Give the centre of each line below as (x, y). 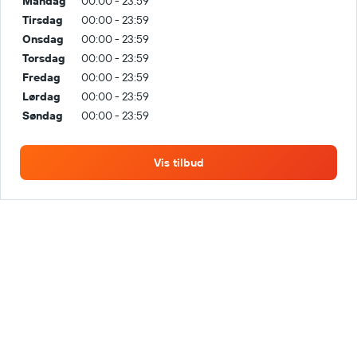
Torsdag (44, 58)
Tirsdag (43, 20)
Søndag (43, 116)
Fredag (41, 77)
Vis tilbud (178, 163)
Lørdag (41, 96)
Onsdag (43, 39)
